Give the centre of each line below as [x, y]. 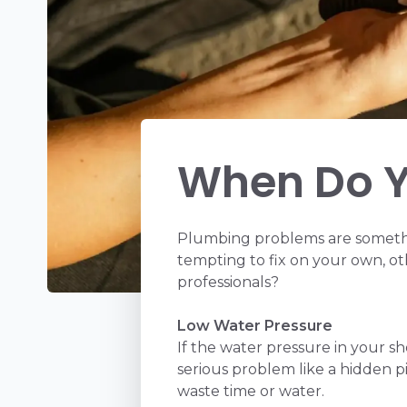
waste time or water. [251, 391]
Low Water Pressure [255, 325]
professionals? [228, 282]
